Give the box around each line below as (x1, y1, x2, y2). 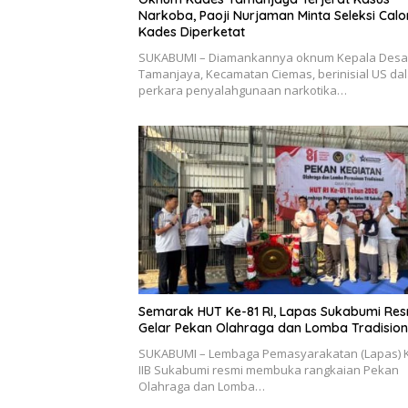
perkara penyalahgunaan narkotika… (138, 82, 347, 99)
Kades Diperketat (138, 24, 245, 41)
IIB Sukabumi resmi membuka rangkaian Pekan (138, 362, 399, 379)
